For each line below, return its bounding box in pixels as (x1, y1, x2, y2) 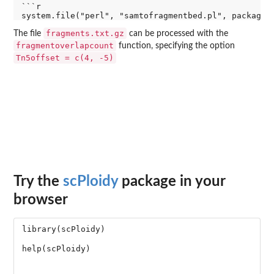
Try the (13, 174, 63, 189)
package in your (118, 174, 225, 189)
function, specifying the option (116, 42, 235, 51)
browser (13, 192, 68, 207)
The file (13, 29, 43, 39)
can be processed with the (127, 29, 228, 39)
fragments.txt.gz (46, 29, 124, 39)
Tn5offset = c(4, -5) (16, 53, 114, 63)
